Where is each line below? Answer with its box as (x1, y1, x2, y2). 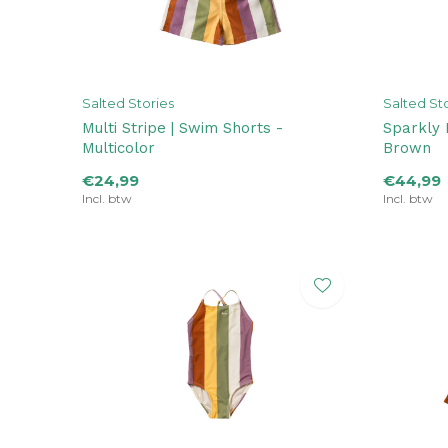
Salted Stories (82, 95, 174, 112)
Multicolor (82, 139, 155, 158)
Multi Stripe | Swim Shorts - (82, 119, 283, 138)
